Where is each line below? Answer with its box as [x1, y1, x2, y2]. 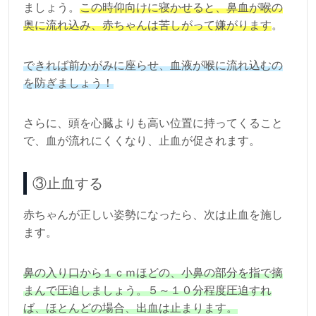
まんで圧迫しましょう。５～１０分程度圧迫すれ [23, 284, 272, 297]
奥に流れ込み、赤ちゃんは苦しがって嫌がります [23, 19, 272, 32]
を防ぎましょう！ [23, 77, 114, 90]
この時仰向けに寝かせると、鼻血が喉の [80, 1, 283, 14]
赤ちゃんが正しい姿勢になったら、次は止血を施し [23, 209, 283, 221]
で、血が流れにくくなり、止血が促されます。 [23, 135, 260, 147]
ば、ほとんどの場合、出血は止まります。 [23, 302, 238, 315]
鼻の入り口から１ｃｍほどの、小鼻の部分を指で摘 [23, 267, 283, 279]
